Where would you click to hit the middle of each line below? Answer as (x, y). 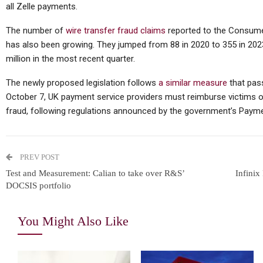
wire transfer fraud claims (116, 31)
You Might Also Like (73, 221)
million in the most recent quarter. (70, 59)
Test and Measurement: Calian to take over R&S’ (95, 173)
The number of (36, 31)
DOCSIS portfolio (38, 186)
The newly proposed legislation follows (82, 83)
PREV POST (39, 157)
